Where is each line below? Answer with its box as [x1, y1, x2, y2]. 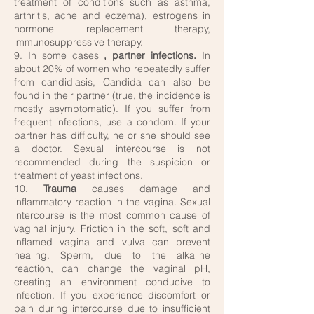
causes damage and [76, 182, 210, 195]
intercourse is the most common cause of [14, 209, 210, 221]
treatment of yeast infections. [14, 169, 143, 182]
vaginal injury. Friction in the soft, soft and [14, 222, 210, 235]
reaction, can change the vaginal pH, [14, 262, 210, 275]
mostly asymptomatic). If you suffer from [14, 102, 210, 115]
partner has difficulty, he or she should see [14, 129, 210, 142]
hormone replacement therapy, [14, 22, 210, 35]
